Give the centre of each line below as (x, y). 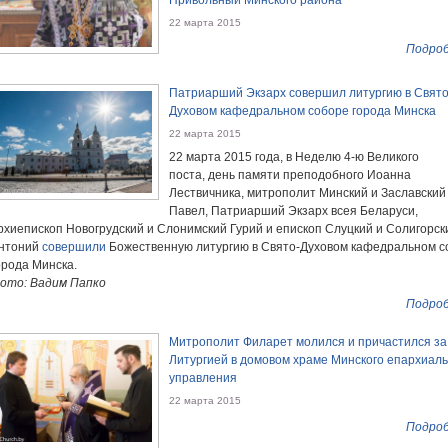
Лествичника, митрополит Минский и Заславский (307, 192)
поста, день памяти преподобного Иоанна (290, 174)
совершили (74, 246)
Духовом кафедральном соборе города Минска (302, 110)
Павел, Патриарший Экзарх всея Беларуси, (293, 210)
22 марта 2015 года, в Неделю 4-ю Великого (294, 156)
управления (203, 377)
